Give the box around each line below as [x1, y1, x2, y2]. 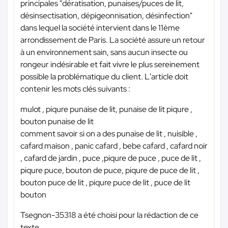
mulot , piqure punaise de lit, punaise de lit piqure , [20, 103, 192, 115]
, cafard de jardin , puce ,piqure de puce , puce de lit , [20, 152, 201, 163]
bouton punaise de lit [20, 116, 94, 127]
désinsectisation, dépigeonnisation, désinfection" [20, 10, 192, 21]
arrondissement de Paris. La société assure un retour [20, 34, 205, 45]
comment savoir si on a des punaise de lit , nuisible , [20, 128, 197, 139]
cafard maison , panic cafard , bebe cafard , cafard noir [20, 140, 208, 151]
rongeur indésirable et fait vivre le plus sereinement [20, 59, 199, 70]
